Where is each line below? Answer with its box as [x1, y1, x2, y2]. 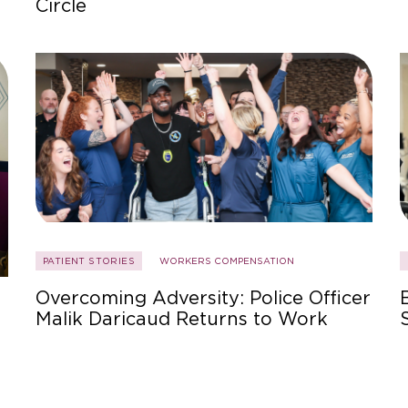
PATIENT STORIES [43, 255, 135, 267]
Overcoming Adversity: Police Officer [36, 287, 371, 310]
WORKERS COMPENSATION [159, 255, 294, 267]
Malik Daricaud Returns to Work [36, 308, 328, 331]
